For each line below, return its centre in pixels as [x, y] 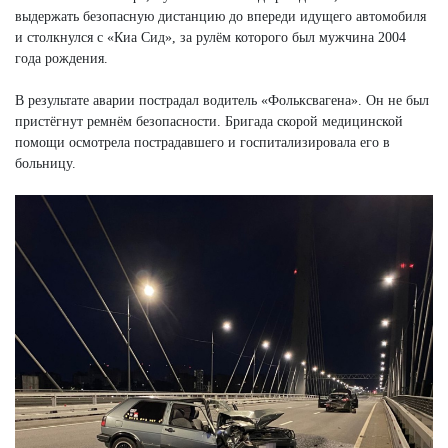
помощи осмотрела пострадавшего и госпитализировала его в [202, 142]
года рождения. [61, 58]
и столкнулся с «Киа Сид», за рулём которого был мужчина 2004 [210, 37]
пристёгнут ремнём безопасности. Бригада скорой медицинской [209, 121]
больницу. [45, 163]
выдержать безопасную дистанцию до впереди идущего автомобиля [220, 16]
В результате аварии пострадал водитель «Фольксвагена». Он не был [222, 100]
